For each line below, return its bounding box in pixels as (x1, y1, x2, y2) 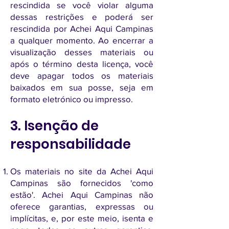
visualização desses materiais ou (10, 47, 153, 57)
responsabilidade (10, 135, 131, 153)
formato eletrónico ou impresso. (10, 94, 133, 104)
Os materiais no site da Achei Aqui (10, 166, 153, 176)
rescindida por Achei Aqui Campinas (10, 24, 153, 33)
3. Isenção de (10, 117, 99, 135)
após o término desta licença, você (10, 59, 153, 68)
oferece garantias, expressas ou (10, 201, 153, 211)
